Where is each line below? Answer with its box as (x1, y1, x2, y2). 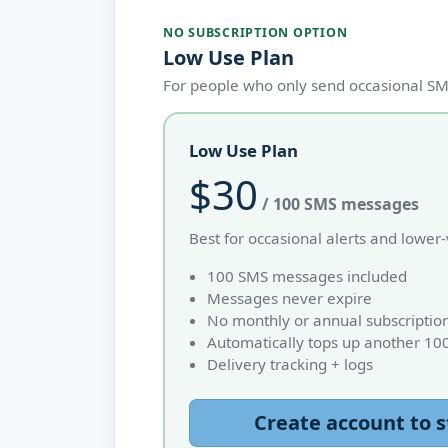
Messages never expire (206, 288, 372, 308)
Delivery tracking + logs (206, 354, 373, 374)
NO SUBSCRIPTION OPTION (163, 24, 348, 41)
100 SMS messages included (206, 266, 407, 286)
